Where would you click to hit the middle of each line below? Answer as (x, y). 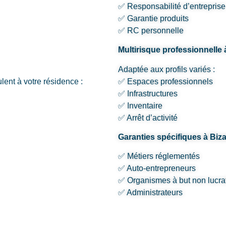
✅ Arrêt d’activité (148, 118)
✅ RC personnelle (151, 30)
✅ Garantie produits (153, 18)
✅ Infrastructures (148, 93)
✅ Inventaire (140, 105)
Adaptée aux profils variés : (166, 69)
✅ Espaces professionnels (165, 81)
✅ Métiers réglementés (159, 156)
